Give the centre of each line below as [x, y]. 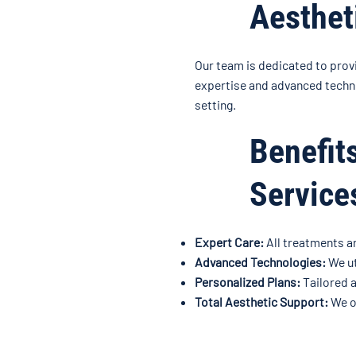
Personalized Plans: [247, 282]
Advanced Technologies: [260, 262]
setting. [215, 105]
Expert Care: [230, 242]
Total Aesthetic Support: [261, 302]
